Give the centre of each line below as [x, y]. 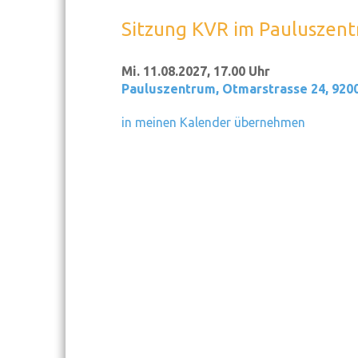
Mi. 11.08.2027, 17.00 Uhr [196, 71]
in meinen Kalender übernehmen [213, 122]
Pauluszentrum [169, 89]
